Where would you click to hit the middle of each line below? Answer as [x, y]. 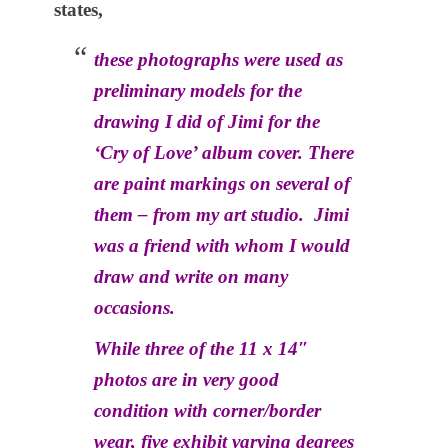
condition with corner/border [207, 410]
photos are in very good [186, 379]
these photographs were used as [218, 59]
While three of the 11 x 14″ [201, 348]
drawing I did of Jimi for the [207, 121]
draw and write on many [191, 276]
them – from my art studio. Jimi [221, 214]
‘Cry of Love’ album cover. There [224, 152]
